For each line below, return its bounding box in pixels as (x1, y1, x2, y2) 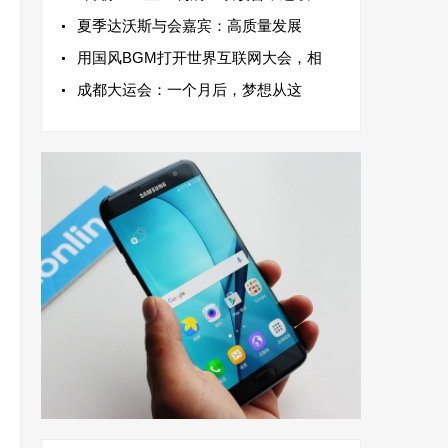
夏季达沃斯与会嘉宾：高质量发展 (77, 17, 302, 34)
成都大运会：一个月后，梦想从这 (77, 81, 302, 98)
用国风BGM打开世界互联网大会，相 (77, 49, 322, 66)
